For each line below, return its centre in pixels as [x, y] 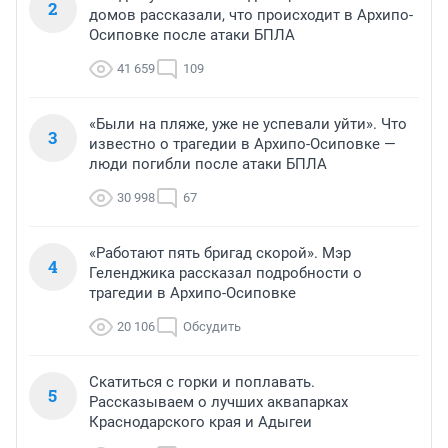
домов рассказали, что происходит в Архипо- [251, 14]
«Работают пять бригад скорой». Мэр [220, 252]
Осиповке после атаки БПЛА [192, 34]
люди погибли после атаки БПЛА [208, 163]
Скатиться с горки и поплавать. [202, 381]
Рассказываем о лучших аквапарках [218, 401]
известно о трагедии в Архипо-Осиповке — [242, 143]
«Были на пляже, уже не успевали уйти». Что [248, 123]
